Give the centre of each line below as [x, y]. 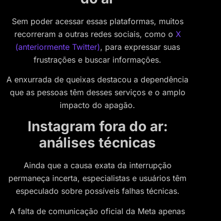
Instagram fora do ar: [97, 127]
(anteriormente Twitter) [57, 47]
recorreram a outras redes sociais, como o [95, 34]
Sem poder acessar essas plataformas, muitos [97, 21]
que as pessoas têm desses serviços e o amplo [97, 92]
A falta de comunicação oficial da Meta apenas [97, 211]
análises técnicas [97, 143]
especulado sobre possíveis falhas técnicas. [97, 191]
